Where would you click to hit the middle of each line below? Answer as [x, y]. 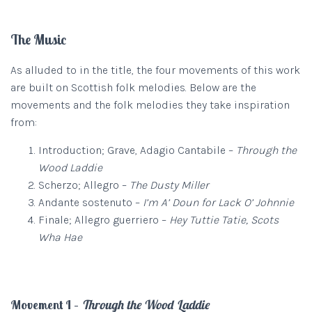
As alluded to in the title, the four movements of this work [155, 70]
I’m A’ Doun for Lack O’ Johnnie [220, 202]
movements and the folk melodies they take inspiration [150, 105]
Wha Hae [60, 237]
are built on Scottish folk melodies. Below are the [133, 87]
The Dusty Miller [171, 185]
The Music [38, 39]
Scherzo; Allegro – [84, 185]
